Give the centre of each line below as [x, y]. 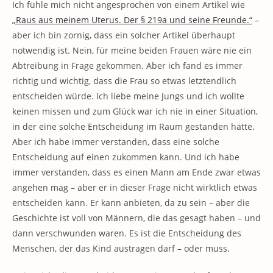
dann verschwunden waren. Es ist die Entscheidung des [127, 233]
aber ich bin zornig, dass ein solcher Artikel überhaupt [124, 35]
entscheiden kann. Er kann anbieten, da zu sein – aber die [131, 203]
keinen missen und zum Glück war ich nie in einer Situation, [135, 111]
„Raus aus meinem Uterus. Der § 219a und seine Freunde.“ [132, 20]
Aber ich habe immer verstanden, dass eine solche [116, 142]
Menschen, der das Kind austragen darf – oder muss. [121, 248]
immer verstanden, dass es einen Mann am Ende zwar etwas [136, 172]
